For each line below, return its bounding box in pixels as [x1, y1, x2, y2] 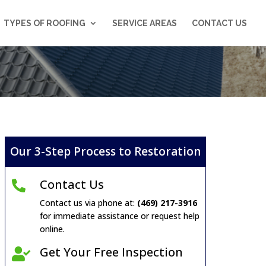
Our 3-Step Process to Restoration [10, 144, 201, 159]
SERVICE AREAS [112, 18, 177, 28]
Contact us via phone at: [39, 197, 137, 208]
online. [39, 223, 65, 235]
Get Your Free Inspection [39, 244, 183, 260]
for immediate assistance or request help [39, 210, 199, 221]
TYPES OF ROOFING [4, 18, 85, 28]
